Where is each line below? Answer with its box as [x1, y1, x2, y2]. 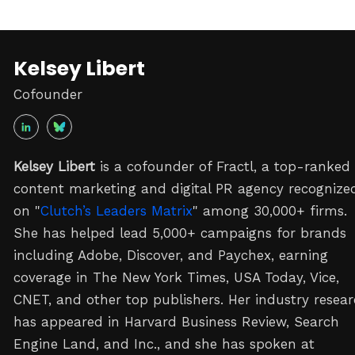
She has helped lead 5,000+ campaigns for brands [13, 225, 346, 241]
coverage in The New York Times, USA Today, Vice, [13, 269, 339, 285]
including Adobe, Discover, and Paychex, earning [13, 247, 328, 263]
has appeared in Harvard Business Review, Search [13, 314, 339, 330]
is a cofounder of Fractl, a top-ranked [95, 158, 350, 174]
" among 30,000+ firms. [193, 203, 347, 219]
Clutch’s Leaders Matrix [40, 203, 193, 219]
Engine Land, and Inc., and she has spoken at [13, 336, 315, 352]
